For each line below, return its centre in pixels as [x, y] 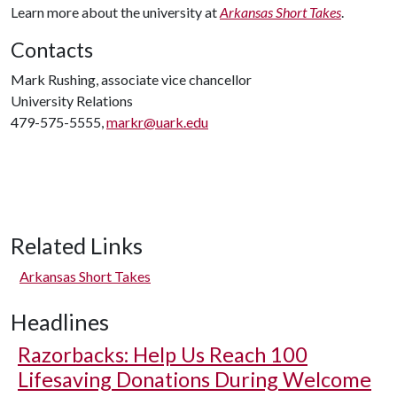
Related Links [77, 245]
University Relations [72, 100]
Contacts [52, 49]
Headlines [60, 321]
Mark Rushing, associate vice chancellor [131, 79]
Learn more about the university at [115, 12]
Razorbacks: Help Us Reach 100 [163, 354]
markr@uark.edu [157, 121]
